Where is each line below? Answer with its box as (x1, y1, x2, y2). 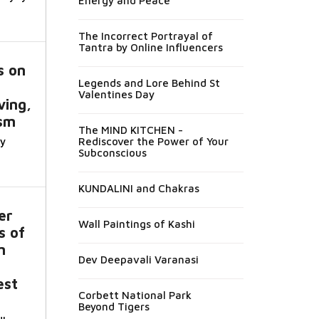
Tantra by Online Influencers (78, 41, 223, 53)
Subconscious (78, 147, 147, 159)
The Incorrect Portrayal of (78, 30, 213, 42)
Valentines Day (78, 88, 155, 100)
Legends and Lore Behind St (78, 77, 220, 89)
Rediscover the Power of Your (78, 135, 229, 147)
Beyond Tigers (78, 300, 150, 313)
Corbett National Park (78, 289, 192, 301)
